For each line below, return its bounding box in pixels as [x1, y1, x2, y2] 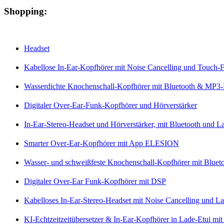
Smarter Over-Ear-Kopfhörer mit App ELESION [24, 139, 179, 148]
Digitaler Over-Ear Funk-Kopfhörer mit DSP [24, 177, 166, 186]
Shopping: [4, 6, 47, 17]
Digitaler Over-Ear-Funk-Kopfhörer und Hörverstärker [24, 101, 197, 110]
